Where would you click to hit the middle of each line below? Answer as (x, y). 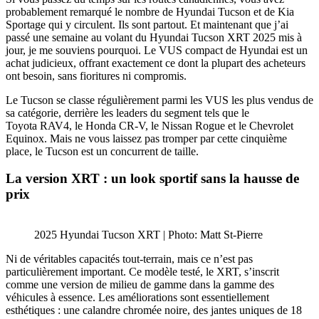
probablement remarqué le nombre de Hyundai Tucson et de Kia (150, 11)
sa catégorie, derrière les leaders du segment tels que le (127, 113)
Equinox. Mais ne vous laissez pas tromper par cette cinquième (146, 138)
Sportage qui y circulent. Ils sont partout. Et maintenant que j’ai (147, 24)
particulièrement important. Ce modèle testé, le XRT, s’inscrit (142, 272)
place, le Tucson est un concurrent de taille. (102, 151)
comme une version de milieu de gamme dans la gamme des (140, 285)
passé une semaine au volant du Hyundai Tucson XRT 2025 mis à (154, 37)
